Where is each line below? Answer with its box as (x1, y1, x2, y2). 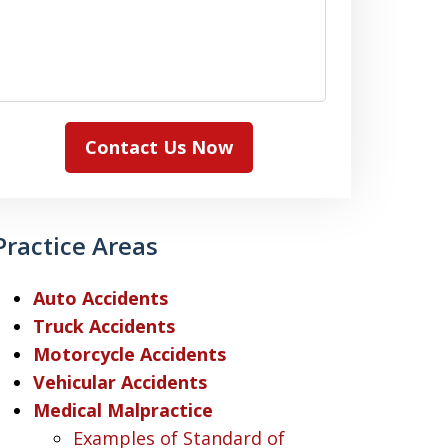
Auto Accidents (32, 286, 168, 310)
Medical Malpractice (32, 398, 213, 422)
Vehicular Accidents (32, 370, 207, 394)
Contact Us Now (85, 135, 234, 159)
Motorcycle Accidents (32, 342, 226, 366)
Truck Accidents (32, 314, 175, 338)
